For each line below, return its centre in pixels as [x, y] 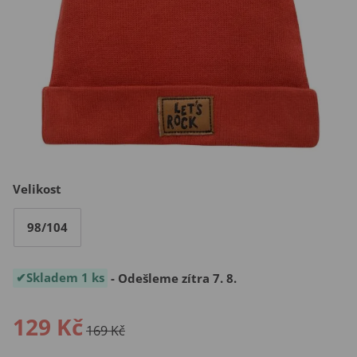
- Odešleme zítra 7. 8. [172, 278]
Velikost [37, 189]
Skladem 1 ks [65, 277]
